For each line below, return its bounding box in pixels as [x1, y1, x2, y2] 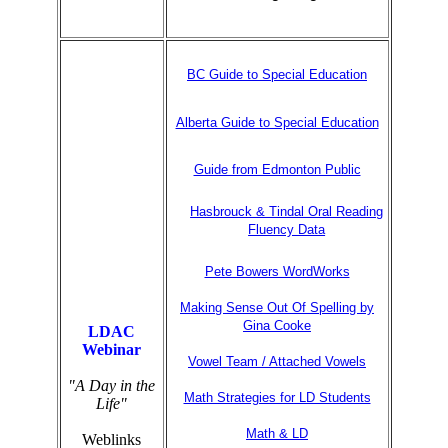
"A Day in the [68, 376, 155, 394]
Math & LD [246, 425, 308, 441]
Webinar [82, 340, 141, 358]
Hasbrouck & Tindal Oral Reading [190, 204, 384, 220]
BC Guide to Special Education [187, 67, 367, 83]
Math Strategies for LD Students [183, 389, 371, 405]
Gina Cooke [243, 317, 311, 333]
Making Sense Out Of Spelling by [180, 299, 374, 315]
